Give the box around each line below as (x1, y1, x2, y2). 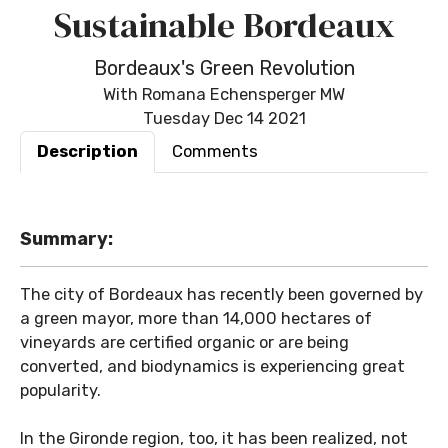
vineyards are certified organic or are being (20, 333, 349, 352)
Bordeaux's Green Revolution (93, 56, 355, 80)
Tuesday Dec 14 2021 (142, 109, 306, 128)
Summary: (20, 228, 113, 250)
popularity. (20, 381, 101, 400)
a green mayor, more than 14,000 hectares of (20, 309, 372, 328)
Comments (172, 142, 258, 161)
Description (37, 142, 138, 161)
